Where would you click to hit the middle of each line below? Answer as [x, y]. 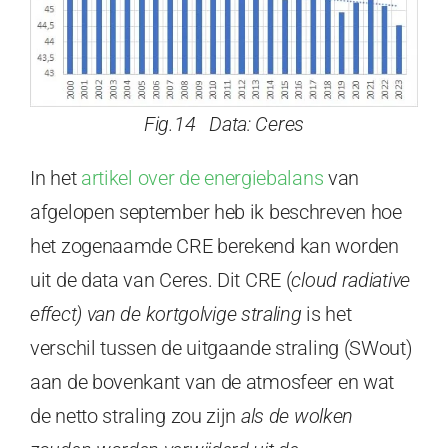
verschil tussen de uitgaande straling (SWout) [221, 348]
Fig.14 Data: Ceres [224, 124]
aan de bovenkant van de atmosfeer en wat [212, 382]
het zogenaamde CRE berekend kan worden [214, 246]
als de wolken [297, 416]
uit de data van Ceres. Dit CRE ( [161, 280]
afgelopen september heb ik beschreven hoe [216, 212]
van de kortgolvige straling [194, 314]
